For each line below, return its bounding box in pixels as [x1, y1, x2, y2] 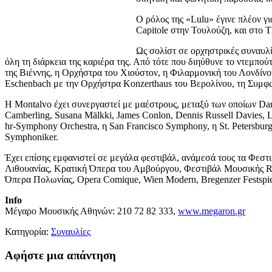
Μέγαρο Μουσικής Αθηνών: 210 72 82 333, [5, 205, 178, 216]
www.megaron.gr [178, 205, 245, 216]
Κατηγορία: [5, 226, 51, 237]
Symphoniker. [5, 131, 58, 142]
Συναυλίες [51, 226, 90, 237]
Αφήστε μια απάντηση [5, 248, 116, 262]
